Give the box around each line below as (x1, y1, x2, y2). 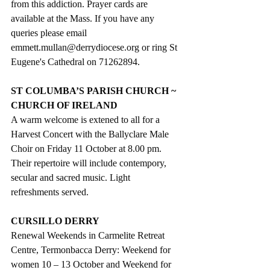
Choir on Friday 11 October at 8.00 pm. (11, 143, 164, 154)
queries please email (11, 27, 92, 38)
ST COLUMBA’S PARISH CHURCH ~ (11, 85, 178, 96)
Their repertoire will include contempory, (11, 157, 169, 168)
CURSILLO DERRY (11, 215, 99, 226)
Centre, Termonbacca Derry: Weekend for (11, 244, 173, 255)
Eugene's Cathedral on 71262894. (11, 56, 140, 67)
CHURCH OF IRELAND (11, 99, 118, 110)
